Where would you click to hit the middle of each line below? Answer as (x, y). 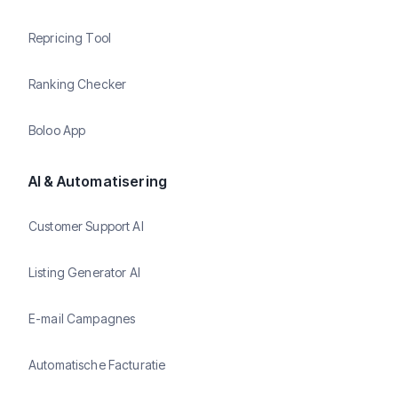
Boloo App (57, 130)
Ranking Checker (78, 84)
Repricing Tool (70, 37)
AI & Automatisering (98, 181)
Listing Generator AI (84, 272)
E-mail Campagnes (82, 318)
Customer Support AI (86, 226)
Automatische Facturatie (97, 364)
